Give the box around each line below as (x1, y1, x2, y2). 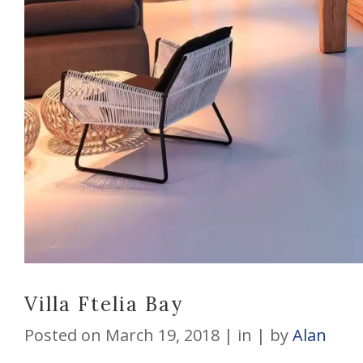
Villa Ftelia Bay (23, 291, 183, 317)
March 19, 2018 (100, 323, 220, 346)
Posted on (23, 323, 101, 346)
